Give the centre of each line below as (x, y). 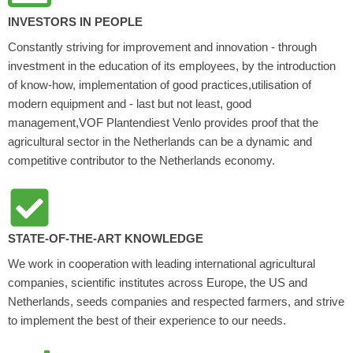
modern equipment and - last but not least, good (130, 104)
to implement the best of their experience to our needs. (147, 320)
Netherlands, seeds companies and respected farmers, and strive (176, 301)
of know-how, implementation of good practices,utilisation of (160, 85)
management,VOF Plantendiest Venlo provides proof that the (163, 123)
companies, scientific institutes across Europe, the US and (158, 282)
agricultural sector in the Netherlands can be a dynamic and (160, 141)
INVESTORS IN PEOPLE (75, 22)
